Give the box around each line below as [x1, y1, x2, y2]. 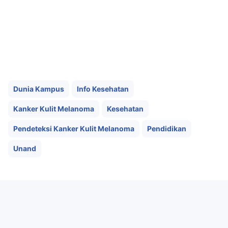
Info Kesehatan [77, 84, 129, 93]
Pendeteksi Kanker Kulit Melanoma [13, 124, 134, 133]
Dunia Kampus [13, 84, 64, 93]
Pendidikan [147, 124, 186, 133]
